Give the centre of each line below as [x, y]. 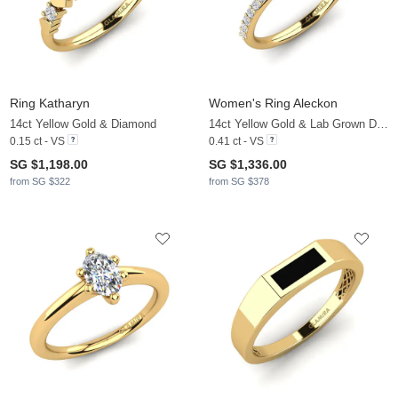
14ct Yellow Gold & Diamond [83, 123]
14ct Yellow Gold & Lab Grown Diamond [382, 123]
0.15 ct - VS [37, 141]
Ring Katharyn [50, 103]
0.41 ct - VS [236, 141]
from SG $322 [40, 181]
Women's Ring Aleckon [273, 103]
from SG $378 [239, 181]
